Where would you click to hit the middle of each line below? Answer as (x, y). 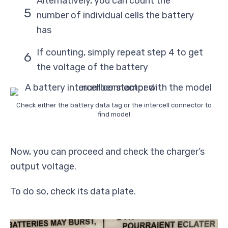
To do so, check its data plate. (73, 192)
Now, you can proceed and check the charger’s (107, 152)
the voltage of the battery (92, 67)
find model (114, 115)
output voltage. (43, 167)
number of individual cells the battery (115, 16)
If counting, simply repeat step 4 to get (120, 53)
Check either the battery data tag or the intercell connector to (114, 105)
